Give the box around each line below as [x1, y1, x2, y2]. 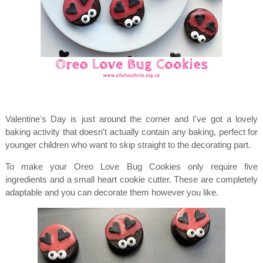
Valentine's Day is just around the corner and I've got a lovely [5, 114, 258, 124]
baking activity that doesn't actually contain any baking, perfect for [5, 127, 258, 137]
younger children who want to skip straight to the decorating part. [5, 140, 253, 150]
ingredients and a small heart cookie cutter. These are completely [5, 174, 258, 184]
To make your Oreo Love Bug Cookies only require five [5, 161, 258, 171]
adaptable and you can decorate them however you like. [5, 187, 221, 197]
